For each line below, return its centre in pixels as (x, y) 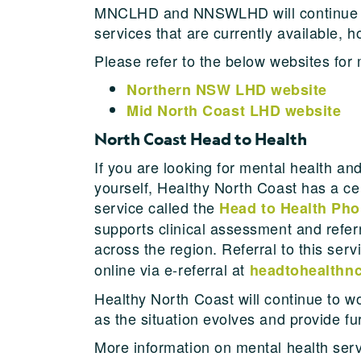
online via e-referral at (172, 269)
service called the (157, 207)
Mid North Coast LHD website (234, 110)
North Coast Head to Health (201, 139)
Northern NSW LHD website (227, 89)
